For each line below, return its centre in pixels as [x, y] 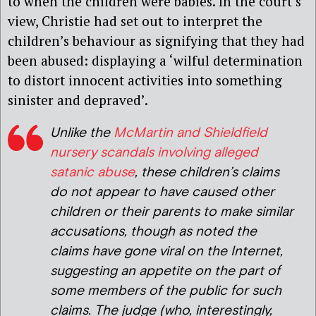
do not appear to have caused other [162, 193]
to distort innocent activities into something [145, 80]
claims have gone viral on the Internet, [166, 252]
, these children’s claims [207, 173]
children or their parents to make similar [172, 212]
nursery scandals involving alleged [154, 153]
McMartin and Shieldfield [190, 133]
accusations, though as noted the [153, 232]
